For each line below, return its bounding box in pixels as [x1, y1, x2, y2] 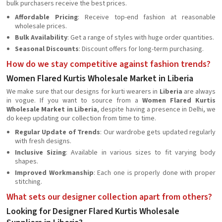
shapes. [15, 157, 38, 166]
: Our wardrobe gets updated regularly [100, 127, 216, 137]
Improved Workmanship [15, 168, 94, 178]
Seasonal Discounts [15, 44, 79, 54]
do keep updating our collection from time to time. [6, 113, 156, 123]
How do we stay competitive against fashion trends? [6, 58, 211, 70]
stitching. [15, 177, 42, 187]
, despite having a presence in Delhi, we [97, 105, 216, 114]
